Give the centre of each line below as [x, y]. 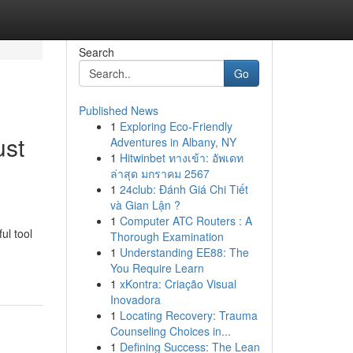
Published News [118, 110]
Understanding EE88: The [184, 252]
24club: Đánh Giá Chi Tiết [184, 189]
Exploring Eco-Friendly [176, 126]
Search [96, 52]
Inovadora [135, 299]
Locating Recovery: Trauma [188, 315]
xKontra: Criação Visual [178, 284]
